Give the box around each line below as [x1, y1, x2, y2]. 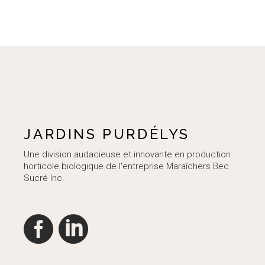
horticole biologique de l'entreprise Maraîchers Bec [24, 161, 230, 172]
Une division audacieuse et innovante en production [24, 149, 231, 160]
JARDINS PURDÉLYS [24, 125, 190, 143]
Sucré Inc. [24, 173, 65, 183]
